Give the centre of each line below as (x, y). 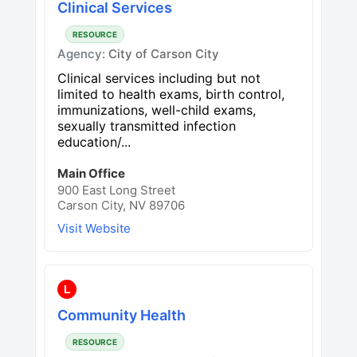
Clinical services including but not (159, 78)
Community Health (122, 315)
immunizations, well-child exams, (157, 110)
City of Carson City (164, 53)
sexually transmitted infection (147, 126)
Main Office (91, 173)
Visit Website (94, 228)
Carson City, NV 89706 (121, 205)
